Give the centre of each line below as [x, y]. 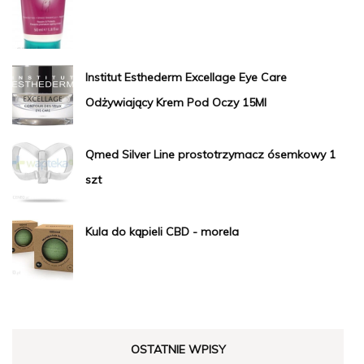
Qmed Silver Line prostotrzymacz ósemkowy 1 [210, 154]
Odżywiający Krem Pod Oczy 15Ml [176, 102]
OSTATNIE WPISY [178, 349]
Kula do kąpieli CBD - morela [162, 231]
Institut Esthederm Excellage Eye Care [186, 77]
